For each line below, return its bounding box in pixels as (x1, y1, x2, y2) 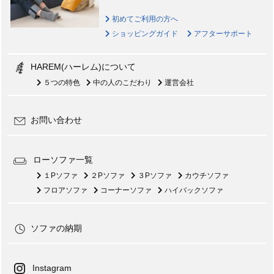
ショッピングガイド (109, 29, 178, 38)
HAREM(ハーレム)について (30, 61, 136, 72)
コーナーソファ (98, 186, 152, 195)
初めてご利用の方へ (109, 14, 178, 23)
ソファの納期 (30, 223, 82, 233)
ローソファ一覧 (30, 155, 93, 165)
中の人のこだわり (91, 78, 152, 87)
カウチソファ (182, 171, 229, 180)
